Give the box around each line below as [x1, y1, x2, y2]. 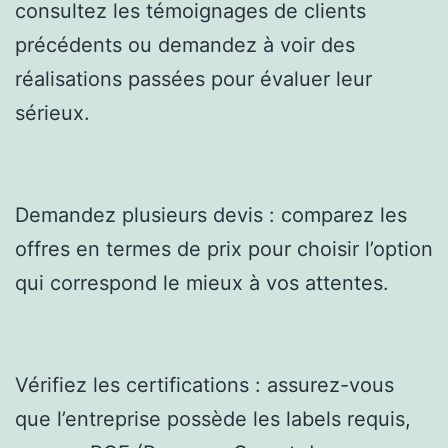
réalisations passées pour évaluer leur [15, 66, 372, 91]
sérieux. [15, 100, 90, 125]
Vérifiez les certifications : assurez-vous [15, 372, 394, 397]
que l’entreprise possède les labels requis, [15, 406, 411, 431]
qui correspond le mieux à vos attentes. [15, 270, 389, 295]
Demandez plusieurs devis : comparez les [15, 202, 407, 227]
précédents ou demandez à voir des [15, 32, 355, 57]
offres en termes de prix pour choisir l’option [15, 236, 433, 261]
